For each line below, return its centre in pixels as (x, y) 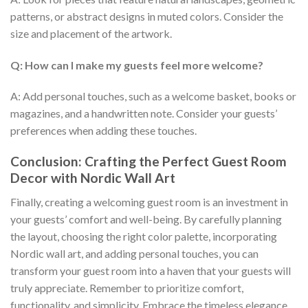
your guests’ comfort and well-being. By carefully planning (146, 219)
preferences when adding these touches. (103, 131)
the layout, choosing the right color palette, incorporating (144, 236)
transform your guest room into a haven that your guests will (151, 270)
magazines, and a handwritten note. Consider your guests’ (144, 113)
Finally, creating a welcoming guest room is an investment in (149, 201)
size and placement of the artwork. (91, 33)
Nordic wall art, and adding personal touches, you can (134, 253)
